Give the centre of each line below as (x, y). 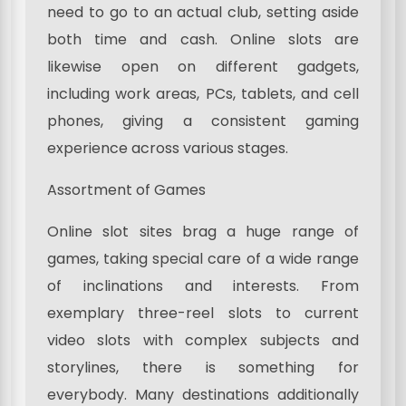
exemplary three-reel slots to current (203, 314)
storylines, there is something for (203, 368)
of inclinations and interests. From (203, 286)
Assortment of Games (126, 190)
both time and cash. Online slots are (203, 40)
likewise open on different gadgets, (203, 67)
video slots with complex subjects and (203, 341)
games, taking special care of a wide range (203, 259)
